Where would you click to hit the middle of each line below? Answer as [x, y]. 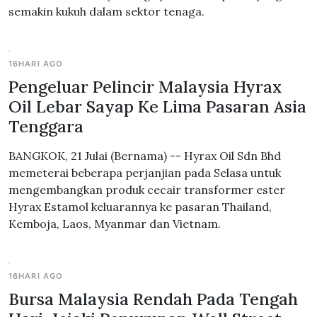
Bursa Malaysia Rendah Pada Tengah [153, 299]
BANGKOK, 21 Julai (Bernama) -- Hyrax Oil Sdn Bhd [145, 156]
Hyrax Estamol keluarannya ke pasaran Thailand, [140, 207]
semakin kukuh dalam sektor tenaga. [106, 11]
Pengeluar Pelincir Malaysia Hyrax [145, 86]
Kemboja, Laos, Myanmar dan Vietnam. [115, 224]
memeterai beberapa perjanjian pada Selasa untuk [145, 173]
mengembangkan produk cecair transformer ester [147, 190]
